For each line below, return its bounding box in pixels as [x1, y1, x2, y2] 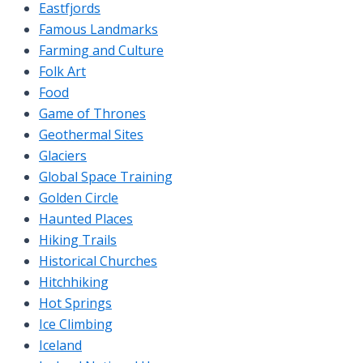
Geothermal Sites [39, 125, 143, 143]
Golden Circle [39, 188, 118, 207]
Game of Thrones [39, 104, 146, 122]
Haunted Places [39, 209, 133, 228]
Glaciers [39, 146, 87, 164]
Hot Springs [39, 293, 112, 312]
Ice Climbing [39, 314, 113, 333]
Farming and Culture [39, 41, 164, 59]
